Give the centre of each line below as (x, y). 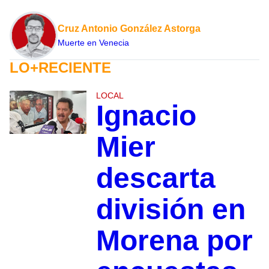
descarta (156, 178)
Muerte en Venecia (93, 43)
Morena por (174, 241)
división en (171, 210)
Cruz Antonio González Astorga (129, 29)
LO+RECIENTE (60, 68)
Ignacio (146, 116)
